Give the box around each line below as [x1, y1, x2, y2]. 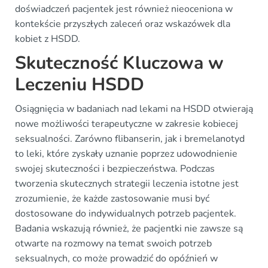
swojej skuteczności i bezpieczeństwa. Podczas [15, 162, 215, 175]
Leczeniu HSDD [15, 72, 144, 97]
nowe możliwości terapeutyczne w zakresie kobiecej [15, 117, 238, 130]
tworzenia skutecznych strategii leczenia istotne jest [15, 176, 239, 190]
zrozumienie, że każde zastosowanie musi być [15, 191, 209, 205]
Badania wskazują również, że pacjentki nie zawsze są [15, 221, 243, 235]
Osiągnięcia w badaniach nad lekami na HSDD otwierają [15, 102, 253, 115]
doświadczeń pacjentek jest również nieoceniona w [15, 2, 233, 16]
